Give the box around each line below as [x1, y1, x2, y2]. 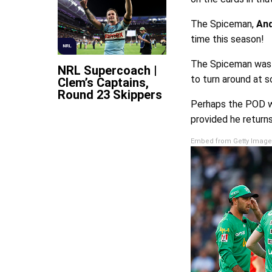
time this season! [191, 33, 264, 46]
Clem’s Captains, [58, 75, 149, 90]
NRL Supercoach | [58, 63, 157, 78]
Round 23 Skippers [58, 87, 162, 103]
